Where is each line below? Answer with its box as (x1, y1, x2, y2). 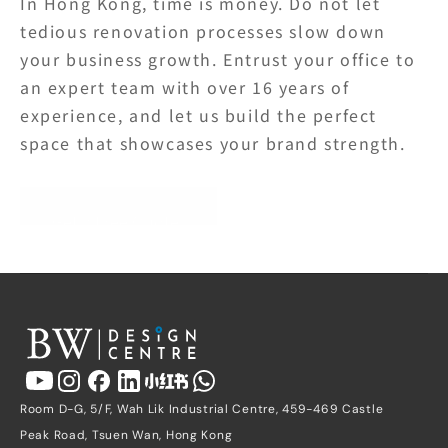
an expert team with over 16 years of (20, 75, 350, 99)
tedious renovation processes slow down (20, 19, 386, 43)
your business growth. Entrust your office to (20, 47, 416, 71)
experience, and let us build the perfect (20, 103, 378, 127)
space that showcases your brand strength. (20, 131, 406, 155)
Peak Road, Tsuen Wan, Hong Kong (20, 426, 233, 443)
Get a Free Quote (52, 209, 179, 233)
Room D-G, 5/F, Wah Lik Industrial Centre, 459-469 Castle (20, 400, 384, 417)
